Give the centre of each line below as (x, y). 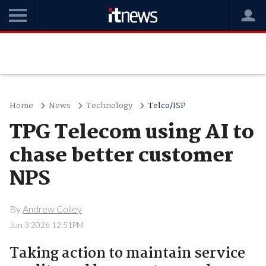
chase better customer (121, 156)
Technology (109, 106)
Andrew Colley (52, 208)
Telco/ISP (167, 106)
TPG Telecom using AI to (132, 133)
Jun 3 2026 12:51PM (46, 225)
